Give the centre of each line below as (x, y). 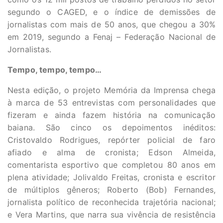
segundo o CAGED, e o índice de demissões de (111, 12)
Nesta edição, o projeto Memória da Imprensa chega (111, 90)
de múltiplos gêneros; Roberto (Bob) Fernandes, (111, 189)
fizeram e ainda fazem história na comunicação (111, 115)
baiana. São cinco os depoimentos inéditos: (111, 127)
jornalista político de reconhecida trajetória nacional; (111, 202)
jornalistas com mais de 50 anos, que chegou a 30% (111, 24)
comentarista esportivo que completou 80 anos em (111, 165)
